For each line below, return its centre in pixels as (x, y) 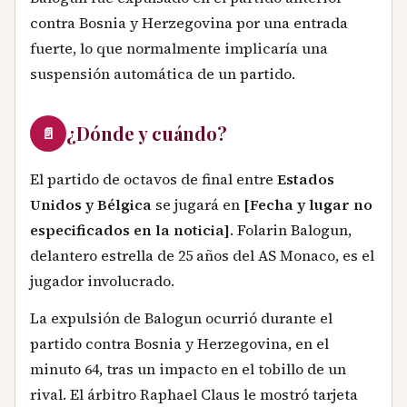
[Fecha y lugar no (308, 204)
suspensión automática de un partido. (163, 73)
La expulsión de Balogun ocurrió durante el (181, 318)
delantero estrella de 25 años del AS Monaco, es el (202, 255)
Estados (306, 179)
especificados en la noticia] (130, 229)
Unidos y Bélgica (91, 204)
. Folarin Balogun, (291, 229)
